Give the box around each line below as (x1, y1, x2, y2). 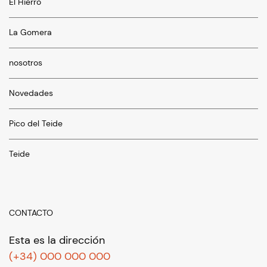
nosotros (9, 57, 42, 68)
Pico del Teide (9, 118, 63, 129)
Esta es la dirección (9, 232, 105, 247)
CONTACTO (9, 207, 53, 218)
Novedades (9, 88, 53, 98)
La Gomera (9, 27, 52, 38)
